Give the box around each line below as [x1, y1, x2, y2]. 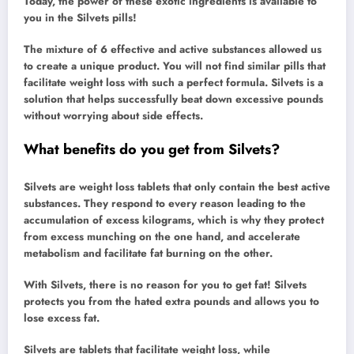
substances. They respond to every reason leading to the [24, 195, 306, 211]
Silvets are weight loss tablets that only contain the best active [24, 179, 330, 194]
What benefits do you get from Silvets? [24, 139, 280, 160]
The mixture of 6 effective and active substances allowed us [24, 41, 322, 57]
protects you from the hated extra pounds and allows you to [24, 293, 319, 309]
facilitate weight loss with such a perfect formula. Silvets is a [24, 74, 323, 90]
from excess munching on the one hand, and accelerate [24, 228, 300, 244]
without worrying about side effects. [24, 107, 203, 123]
